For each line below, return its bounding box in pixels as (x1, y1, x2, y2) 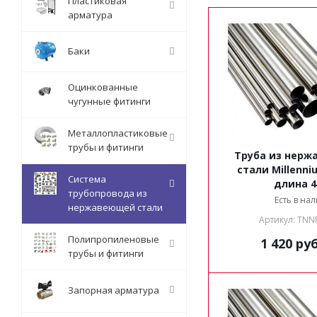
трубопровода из (68, 187, 147, 200)
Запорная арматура (68, 284, 159, 296)
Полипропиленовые (68, 233, 159, 246)
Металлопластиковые (68, 127, 168, 139)
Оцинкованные (68, 81, 138, 93)
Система (68, 173, 106, 185)
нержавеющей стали (68, 201, 163, 214)
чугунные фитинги (68, 95, 151, 108)
